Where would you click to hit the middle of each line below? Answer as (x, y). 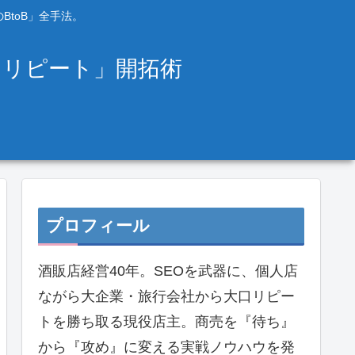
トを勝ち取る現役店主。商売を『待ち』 (166, 321)
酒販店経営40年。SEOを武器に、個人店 (168, 271)
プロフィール (98, 225)
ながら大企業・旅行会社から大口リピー (166, 296)
